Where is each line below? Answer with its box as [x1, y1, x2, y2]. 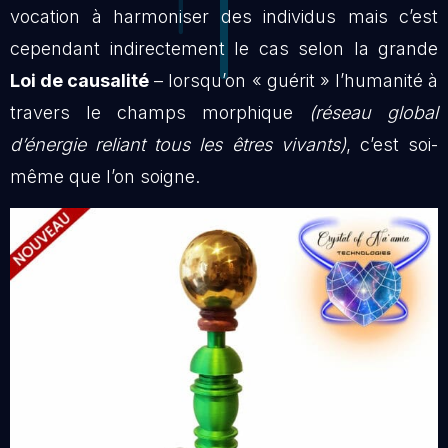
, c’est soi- [345, 134, 439, 156]
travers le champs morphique [10, 102, 309, 124]
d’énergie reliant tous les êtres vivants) [10, 134, 346, 156]
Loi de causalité [10, 70, 150, 92]
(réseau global [309, 102, 438, 124]
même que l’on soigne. [10, 166, 200, 188]
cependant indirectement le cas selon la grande [10, 38, 438, 60]
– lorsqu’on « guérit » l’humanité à [149, 70, 439, 92]
